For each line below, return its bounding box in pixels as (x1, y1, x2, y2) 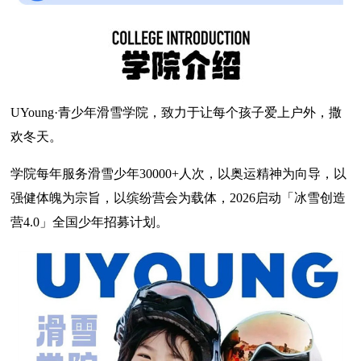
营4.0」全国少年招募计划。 (10, 215, 169, 230)
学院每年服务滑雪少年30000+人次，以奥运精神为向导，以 (10, 167, 347, 181)
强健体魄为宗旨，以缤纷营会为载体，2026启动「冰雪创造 (10, 191, 346, 205)
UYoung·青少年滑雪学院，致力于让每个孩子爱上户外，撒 (10, 106, 342, 120)
